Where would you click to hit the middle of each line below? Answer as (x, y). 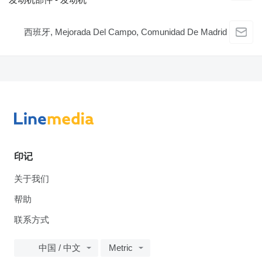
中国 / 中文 (60, 248)
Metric (121, 248)
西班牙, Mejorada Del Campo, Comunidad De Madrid (125, 32)
